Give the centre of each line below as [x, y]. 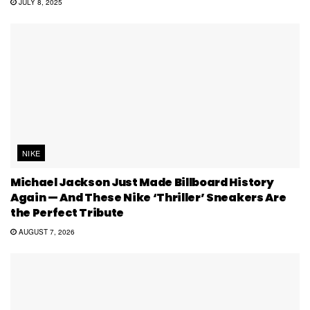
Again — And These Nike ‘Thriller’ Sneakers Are [148, 198]
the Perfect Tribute [67, 213]
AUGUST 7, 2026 [45, 232]
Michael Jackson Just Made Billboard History [142, 183]
